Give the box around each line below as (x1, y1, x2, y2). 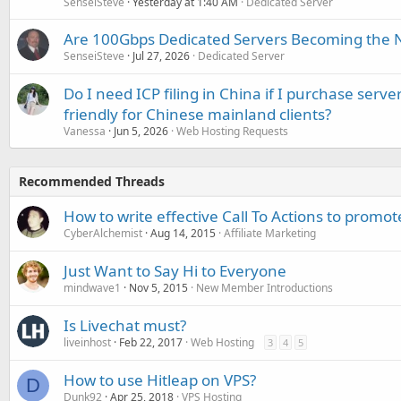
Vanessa (64, 124, 106, 140)
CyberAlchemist (64, 226, 142, 242)
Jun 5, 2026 (114, 124, 168, 140)
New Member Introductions (196, 280, 333, 296)
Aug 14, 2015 (150, 226, 216, 242)
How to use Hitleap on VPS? (64, 370, 256, 391)
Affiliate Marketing (224, 226, 316, 242)
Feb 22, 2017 (119, 335, 183, 351)
